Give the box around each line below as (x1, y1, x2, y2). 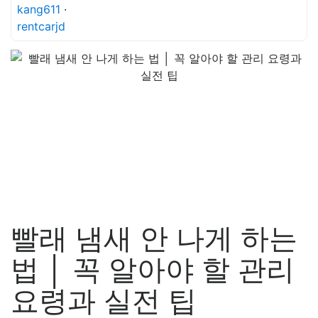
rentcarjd (17, 19, 65, 33)
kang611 (17, 2, 60, 16)
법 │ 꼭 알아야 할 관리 (11, 252, 295, 287)
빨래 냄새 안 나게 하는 (11, 221, 297, 256)
